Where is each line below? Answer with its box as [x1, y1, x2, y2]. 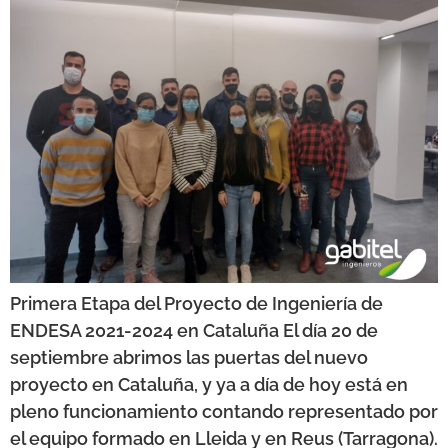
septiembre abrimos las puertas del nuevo [10, 347, 368, 369]
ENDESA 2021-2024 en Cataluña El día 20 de [10, 320, 378, 342]
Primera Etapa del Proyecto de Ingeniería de [10, 293, 383, 315]
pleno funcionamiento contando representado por [10, 401, 438, 423]
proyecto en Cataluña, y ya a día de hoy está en [10, 374, 408, 396]
